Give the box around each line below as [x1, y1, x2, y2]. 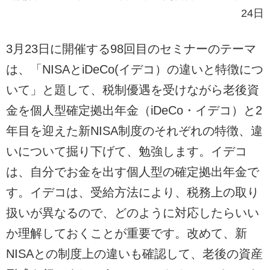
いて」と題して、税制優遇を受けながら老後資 [6, 83, 259, 96]
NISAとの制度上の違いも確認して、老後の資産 [6, 246, 263, 260]
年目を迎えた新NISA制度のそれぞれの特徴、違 [6, 124, 263, 137]
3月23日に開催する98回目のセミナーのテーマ [6, 42, 256, 55]
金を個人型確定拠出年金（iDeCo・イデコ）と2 [6, 103, 262, 117]
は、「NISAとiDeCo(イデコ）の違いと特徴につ [6, 62, 263, 76]
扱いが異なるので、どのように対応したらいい [6, 206, 259, 219]
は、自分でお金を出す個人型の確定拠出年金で [6, 165, 259, 178]
